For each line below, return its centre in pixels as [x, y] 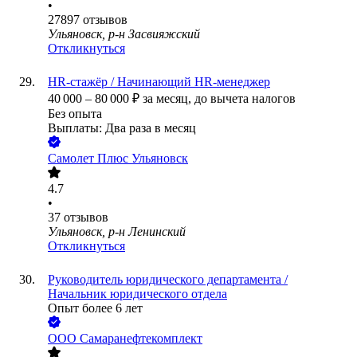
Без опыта [75, 114]
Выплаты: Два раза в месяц [122, 128]
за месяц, [169, 99]
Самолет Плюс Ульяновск [118, 159]
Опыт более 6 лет [95, 308]
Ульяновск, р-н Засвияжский [124, 34]
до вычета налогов [245, 99]
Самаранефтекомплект [141, 339]
